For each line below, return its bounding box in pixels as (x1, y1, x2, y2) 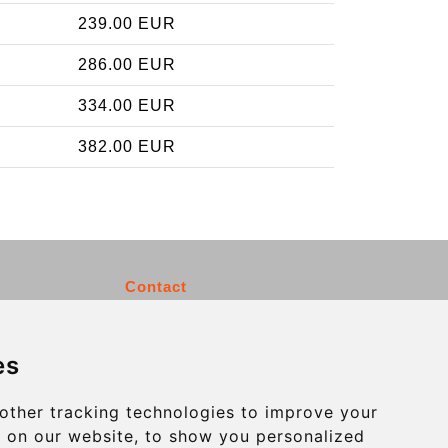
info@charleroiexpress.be (46, 308, 266, 326)
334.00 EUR (78, 96, 176, 114)
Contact (125, 277, 187, 295)
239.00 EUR (78, 14, 176, 32)
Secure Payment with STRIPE (40, 357, 272, 375)
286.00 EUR (78, 55, 176, 73)
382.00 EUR (78, 137, 176, 155)
